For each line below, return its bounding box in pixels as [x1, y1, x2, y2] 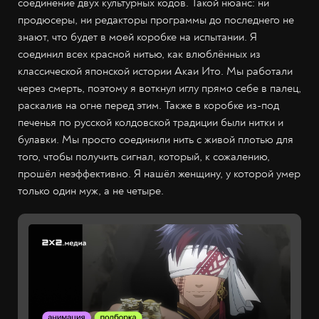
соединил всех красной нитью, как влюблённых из [18, 47, 261, 62]
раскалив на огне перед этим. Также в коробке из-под [18, 98, 279, 113]
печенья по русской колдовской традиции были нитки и [18, 115, 283, 130]
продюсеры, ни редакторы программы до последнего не [18, 13, 294, 28]
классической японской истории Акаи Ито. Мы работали [18, 64, 293, 79]
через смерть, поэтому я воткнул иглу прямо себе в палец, [18, 81, 301, 96]
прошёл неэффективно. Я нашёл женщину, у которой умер [18, 167, 300, 182]
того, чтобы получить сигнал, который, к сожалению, [18, 150, 270, 164]
